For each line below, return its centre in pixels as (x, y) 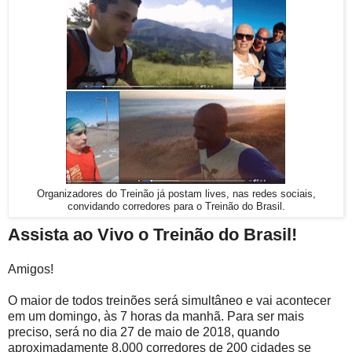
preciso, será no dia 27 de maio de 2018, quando (144, 332)
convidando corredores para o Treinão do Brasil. (176, 207)
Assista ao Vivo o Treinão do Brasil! (152, 235)
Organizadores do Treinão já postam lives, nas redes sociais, (176, 194)
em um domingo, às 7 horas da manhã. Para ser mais (156, 317)
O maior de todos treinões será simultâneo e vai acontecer (169, 301)
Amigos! (31, 269)
